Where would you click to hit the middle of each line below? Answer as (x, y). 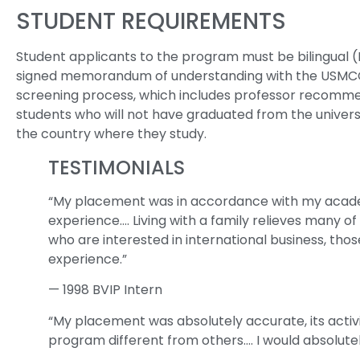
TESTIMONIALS (117, 168)
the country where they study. (111, 134)
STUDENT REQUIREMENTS (151, 22)
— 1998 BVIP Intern (105, 290)
